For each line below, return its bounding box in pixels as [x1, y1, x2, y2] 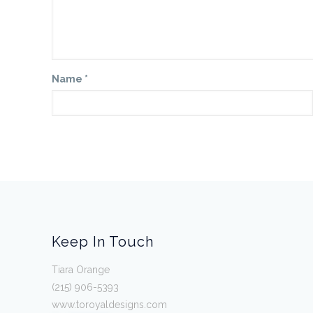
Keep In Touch [52, 233, 154, 250]
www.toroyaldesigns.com [52, 299, 168, 310]
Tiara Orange [52, 264, 110, 275]
